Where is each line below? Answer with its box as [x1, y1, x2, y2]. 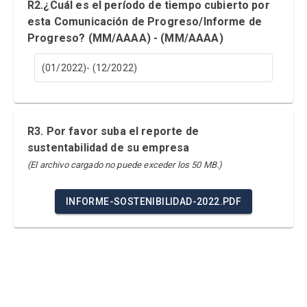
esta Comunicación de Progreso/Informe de [27, 15, 262, 28]
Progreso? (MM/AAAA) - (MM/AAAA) [27, 32, 223, 45]
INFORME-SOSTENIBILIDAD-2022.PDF [65, 196, 242, 207]
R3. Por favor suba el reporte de [27, 125, 199, 138]
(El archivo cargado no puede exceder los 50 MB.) [27, 160, 223, 170]
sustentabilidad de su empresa [27, 141, 190, 154]
